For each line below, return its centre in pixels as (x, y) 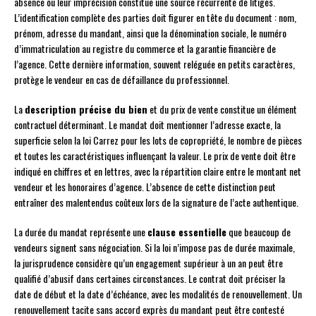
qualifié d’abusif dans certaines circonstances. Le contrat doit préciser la (150, 279)
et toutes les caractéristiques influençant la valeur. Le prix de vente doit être (155, 156)
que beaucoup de (259, 232)
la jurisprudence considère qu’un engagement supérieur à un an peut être (148, 263)
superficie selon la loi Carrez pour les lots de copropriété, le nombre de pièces (158, 140)
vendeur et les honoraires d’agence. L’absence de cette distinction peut (145, 187)
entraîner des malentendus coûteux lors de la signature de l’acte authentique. (156, 202)
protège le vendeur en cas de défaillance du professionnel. (122, 80)
